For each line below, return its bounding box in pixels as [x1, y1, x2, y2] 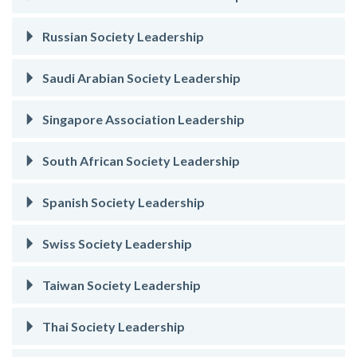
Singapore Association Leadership [40, 111, 245, 127]
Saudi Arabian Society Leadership [40, 69, 241, 85]
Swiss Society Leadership [40, 235, 192, 251]
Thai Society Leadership [40, 318, 185, 334]
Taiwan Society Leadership [40, 277, 201, 292]
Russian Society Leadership [40, 28, 204, 44]
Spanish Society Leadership [40, 194, 205, 210]
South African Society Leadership [40, 152, 240, 168]
